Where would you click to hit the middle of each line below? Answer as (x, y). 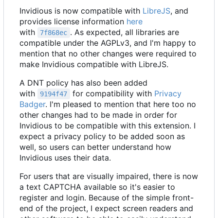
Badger (32, 104)
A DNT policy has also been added (83, 82)
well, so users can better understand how (95, 147)
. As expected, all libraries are (126, 32)
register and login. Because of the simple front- (107, 197)
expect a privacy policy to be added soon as (102, 136)
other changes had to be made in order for (98, 115)
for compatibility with (112, 93)
